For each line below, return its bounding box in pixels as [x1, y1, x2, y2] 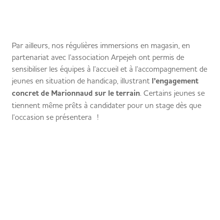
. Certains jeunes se [140, 88, 205, 98]
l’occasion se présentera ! [12, 112, 99, 122]
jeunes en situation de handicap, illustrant [12, 76, 152, 85]
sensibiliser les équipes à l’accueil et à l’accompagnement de [12, 64, 207, 74]
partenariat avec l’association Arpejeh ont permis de [12, 52, 184, 62]
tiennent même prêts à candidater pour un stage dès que [12, 100, 201, 110]
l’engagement [152, 76, 198, 86]
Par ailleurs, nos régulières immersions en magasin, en [12, 40, 190, 50]
